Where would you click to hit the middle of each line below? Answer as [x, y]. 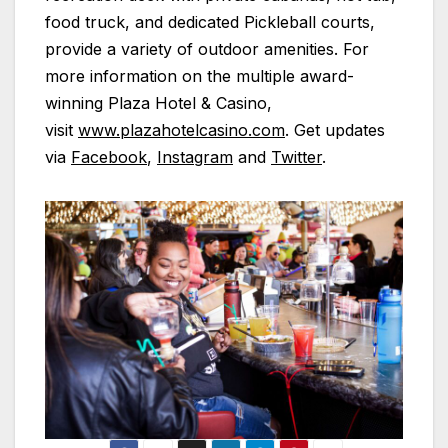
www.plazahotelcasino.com [181, 129]
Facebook [109, 156]
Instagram [195, 156]
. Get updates [335, 129]
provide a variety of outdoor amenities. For [207, 48]
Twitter [296, 156]
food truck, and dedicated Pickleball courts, [210, 21]
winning [76, 102]
